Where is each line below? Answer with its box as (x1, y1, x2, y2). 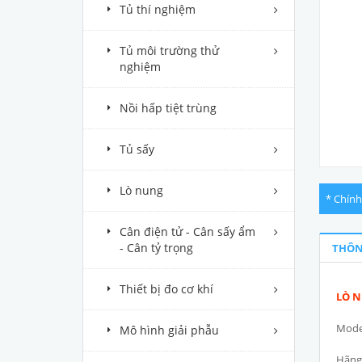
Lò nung (120, 183, 163, 198)
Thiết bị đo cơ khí (120, 281, 213, 297)
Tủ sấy (120, 141, 154, 157)
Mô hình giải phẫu (120, 322, 219, 338)
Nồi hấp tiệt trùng (120, 100, 217, 116)
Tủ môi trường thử (120, 43, 219, 58)
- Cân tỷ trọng (120, 240, 193, 255)
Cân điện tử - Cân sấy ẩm (120, 224, 255, 239)
